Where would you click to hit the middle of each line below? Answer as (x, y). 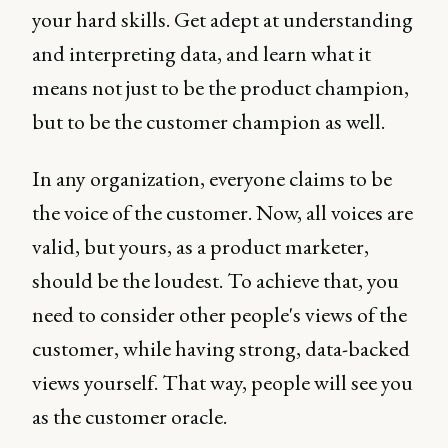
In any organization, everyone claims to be (212, 178)
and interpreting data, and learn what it (201, 53)
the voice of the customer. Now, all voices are (222, 212)
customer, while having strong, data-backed (221, 348)
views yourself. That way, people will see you (222, 382)
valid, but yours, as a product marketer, (200, 246)
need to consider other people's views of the (219, 314)
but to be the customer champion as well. (208, 121)
